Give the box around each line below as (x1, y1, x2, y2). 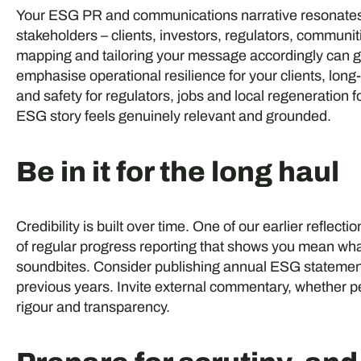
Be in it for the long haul (15, 156, 339, 187)
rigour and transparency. (15, 298, 170, 315)
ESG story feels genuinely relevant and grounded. (15, 107, 331, 124)
